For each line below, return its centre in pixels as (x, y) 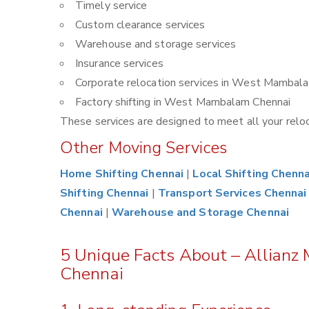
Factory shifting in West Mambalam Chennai (183, 102)
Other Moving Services (144, 148)
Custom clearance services (140, 25)
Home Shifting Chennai (122, 174)
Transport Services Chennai (232, 193)
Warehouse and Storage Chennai (200, 212)
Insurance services (119, 63)
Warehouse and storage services (156, 44)
